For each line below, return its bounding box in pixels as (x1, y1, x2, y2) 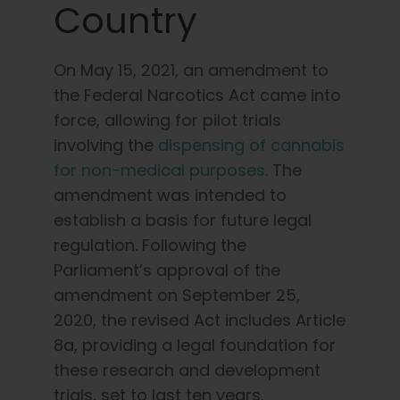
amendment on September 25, (54, 283, 300, 306)
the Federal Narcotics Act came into (54, 83, 341, 106)
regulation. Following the (54, 233, 246, 256)
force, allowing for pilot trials (54, 108, 281, 131)
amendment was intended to (54, 183, 287, 206)
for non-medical (54, 158, 189, 181)
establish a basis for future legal (54, 208, 312, 231)
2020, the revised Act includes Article (54, 308, 346, 331)
